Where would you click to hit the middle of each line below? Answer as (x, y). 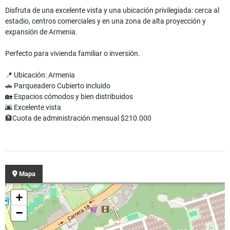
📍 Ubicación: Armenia (40, 75)
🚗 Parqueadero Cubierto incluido (58, 86)
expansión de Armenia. (41, 32)
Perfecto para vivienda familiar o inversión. (73, 54)
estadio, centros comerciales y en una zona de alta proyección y (106, 21)
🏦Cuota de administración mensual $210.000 (78, 118)
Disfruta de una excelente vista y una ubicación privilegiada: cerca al (112, 11)
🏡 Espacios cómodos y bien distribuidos (69, 97)
